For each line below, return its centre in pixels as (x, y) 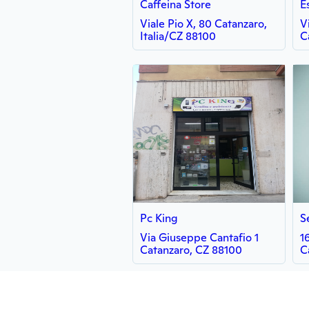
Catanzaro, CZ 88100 (191, 250)
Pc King (159, 218)
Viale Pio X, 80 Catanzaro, (203, 24)
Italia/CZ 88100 (178, 36)
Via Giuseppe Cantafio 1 (199, 238)
